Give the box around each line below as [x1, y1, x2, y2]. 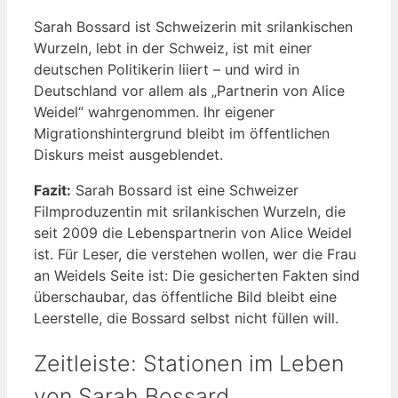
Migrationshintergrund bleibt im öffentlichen [34, 123, 330, 142]
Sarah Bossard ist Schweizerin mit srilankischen [34, 17, 353, 36]
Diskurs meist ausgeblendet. [34, 145, 223, 163]
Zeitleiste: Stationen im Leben [34, 349, 344, 377]
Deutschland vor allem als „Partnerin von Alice [34, 81, 345, 99]
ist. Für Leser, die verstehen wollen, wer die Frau [34, 244, 356, 263]
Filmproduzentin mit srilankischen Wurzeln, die [34, 202, 346, 220]
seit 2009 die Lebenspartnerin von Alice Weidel [34, 223, 352, 242]
